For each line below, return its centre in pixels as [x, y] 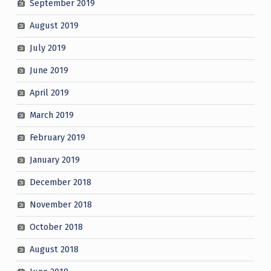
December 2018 [60, 182]
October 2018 [56, 227]
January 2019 [54, 160]
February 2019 [57, 138]
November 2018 [60, 205]
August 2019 [54, 26]
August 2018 [54, 250]
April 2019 [49, 93]
